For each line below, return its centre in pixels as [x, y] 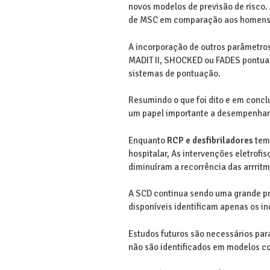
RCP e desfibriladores [210, 140]
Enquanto [147, 140]
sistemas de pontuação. [174, 73]
